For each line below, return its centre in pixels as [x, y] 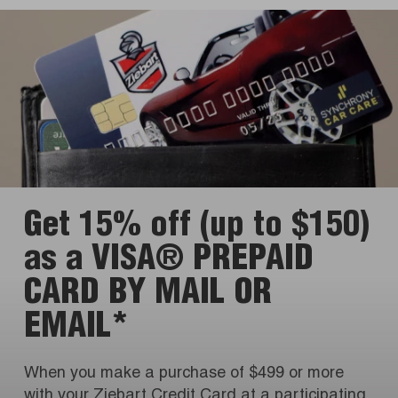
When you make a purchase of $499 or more [184, 374]
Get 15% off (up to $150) [197, 229]
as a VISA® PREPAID [169, 263]
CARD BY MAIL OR [148, 296]
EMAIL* [76, 330]
